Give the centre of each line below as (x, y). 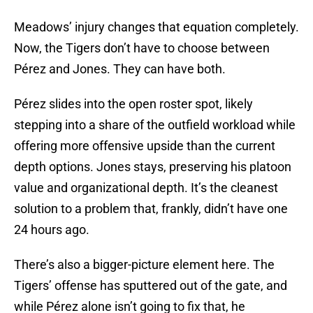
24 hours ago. (52, 230)
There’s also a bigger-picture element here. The (144, 265)
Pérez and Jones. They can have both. (120, 69)
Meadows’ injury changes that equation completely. (156, 27)
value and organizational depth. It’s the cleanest (146, 188)
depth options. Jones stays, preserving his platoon (153, 167)
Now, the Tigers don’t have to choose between (142, 48)
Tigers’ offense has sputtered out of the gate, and (151, 286)
